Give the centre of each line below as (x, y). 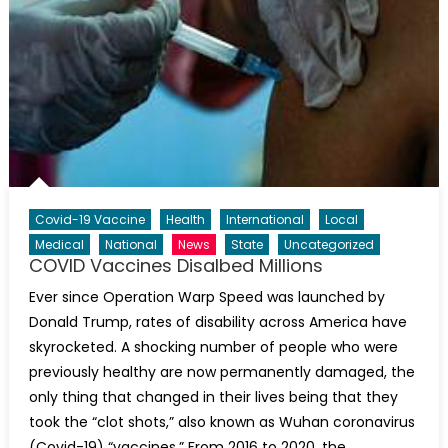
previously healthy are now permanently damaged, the (221, 372)
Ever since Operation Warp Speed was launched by (206, 297)
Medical (59, 245)
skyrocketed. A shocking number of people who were (213, 347)
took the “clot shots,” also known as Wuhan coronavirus (221, 422)
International (264, 220)
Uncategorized (328, 245)
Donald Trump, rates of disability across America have (217, 322)
